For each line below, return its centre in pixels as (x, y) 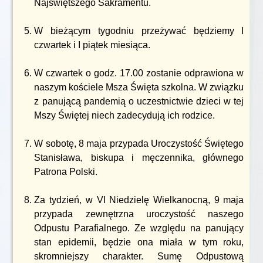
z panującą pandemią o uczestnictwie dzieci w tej (139, 101)
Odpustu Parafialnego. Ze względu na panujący (139, 228)
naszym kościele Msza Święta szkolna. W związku (139, 87)
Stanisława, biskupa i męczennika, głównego (139, 158)
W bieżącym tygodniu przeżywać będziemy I (139, 31)
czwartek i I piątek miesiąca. (92, 45)
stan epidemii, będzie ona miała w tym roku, (139, 242)
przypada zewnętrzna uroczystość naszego (139, 214)
